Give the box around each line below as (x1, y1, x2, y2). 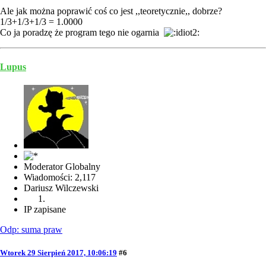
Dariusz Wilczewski (24, 182, 99, 193)
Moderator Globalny (24, 161, 100, 172)
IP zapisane (24, 204, 66, 214)
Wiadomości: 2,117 (24, 172, 96, 182)
